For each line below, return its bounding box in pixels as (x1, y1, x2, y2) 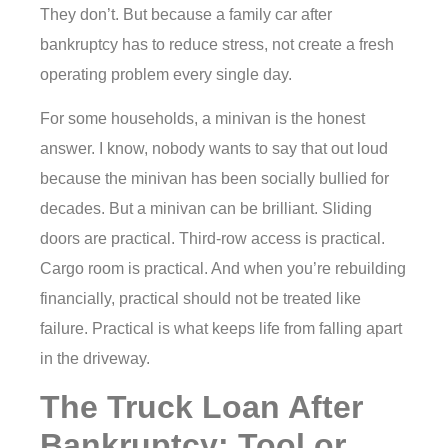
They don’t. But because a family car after (40, 5, 332, 23)
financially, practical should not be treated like (40, 289, 361, 307)
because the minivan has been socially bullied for (40, 169, 389, 187)
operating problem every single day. (40, 65, 292, 83)
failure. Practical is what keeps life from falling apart (40, 319, 402, 337)
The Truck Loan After (40, 389, 363, 426)
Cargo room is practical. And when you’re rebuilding (40, 259, 406, 277)
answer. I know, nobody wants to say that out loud (40, 139, 388, 157)
